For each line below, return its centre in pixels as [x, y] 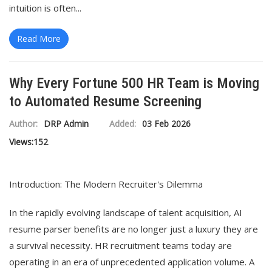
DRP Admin [66, 124]
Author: [23, 124]
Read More [39, 39]
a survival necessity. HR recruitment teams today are [121, 245]
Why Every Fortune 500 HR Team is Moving [134, 83]
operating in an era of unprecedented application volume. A [132, 262]
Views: [21, 142]
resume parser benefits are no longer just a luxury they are [134, 229]
